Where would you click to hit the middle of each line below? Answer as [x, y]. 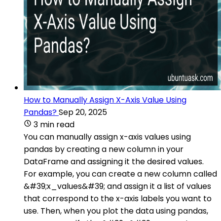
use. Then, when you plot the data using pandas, [116, 211]
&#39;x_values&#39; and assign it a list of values [117, 186]
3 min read [54, 124]
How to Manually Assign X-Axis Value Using [105, 100]
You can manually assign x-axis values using [107, 137]
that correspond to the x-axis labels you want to [118, 198]
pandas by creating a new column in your [104, 149]
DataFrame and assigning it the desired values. [114, 161]
